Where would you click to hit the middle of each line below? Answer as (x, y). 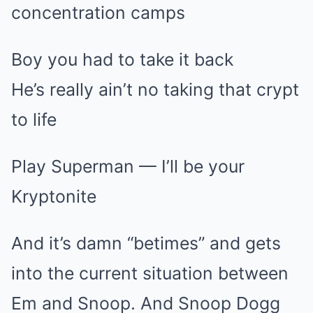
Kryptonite (54, 196)
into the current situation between (150, 273)
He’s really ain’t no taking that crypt (155, 89)
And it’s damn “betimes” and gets (146, 243)
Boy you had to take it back (122, 59)
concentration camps (98, 12)
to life (34, 119)
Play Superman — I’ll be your (128, 166)
